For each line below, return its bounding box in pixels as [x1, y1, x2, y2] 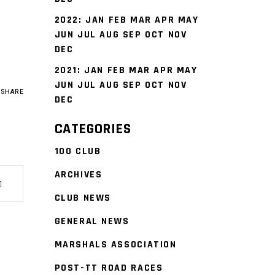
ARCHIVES [54, 168, 103, 181]
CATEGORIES [54, 120, 131, 138]
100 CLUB [54, 145, 101, 158]
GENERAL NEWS [54, 215, 130, 228]
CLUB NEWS [54, 192, 111, 204]
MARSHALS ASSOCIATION [54, 238, 177, 251]
